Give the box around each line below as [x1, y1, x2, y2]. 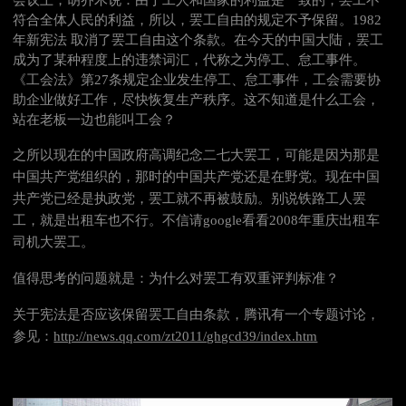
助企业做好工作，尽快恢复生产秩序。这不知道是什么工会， [13, 92, 381, 108]
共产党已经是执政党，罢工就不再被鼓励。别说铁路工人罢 [13, 191, 367, 207]
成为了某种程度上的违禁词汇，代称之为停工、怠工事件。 [13, 53, 367, 68]
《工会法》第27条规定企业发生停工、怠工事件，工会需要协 [13, 72, 382, 88]
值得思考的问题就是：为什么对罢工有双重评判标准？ [13, 271, 340, 286]
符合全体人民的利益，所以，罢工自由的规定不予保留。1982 [13, 13, 382, 28]
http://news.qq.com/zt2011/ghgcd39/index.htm [53, 329, 318, 344]
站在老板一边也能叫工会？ [13, 112, 177, 128]
